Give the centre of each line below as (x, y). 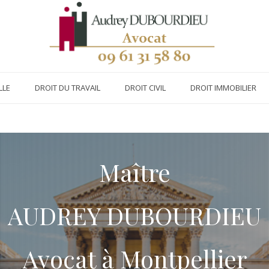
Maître (134, 172)
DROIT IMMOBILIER (223, 88)
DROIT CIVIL (145, 88)
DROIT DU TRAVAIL (67, 88)
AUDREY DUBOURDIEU (134, 215)
